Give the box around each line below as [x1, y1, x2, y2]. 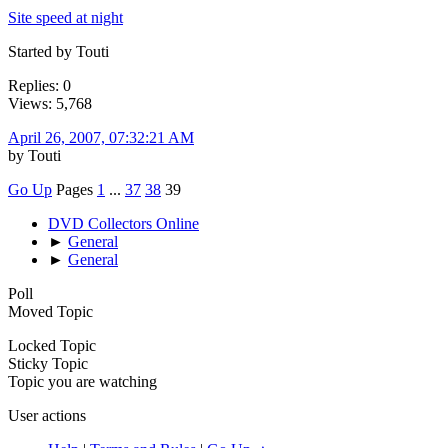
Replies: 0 [8, 76, 71, 94]
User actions [8, 406, 86, 424]
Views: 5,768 [8, 94, 92, 112]
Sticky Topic [8, 354, 88, 372]
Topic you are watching [8, 372, 157, 390]
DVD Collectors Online [48, 214, 199, 232]
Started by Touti [8, 42, 109, 60]
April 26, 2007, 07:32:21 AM [8, 128, 194, 146]
